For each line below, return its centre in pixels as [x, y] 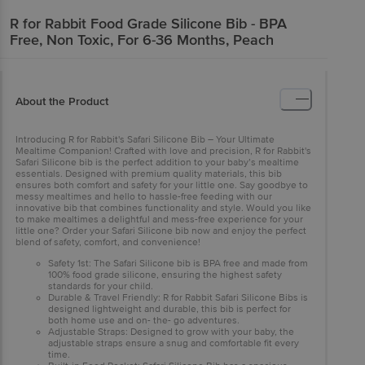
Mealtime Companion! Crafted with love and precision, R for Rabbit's [163, 151]
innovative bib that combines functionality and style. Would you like [163, 208]
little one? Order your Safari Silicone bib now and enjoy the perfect [161, 231]
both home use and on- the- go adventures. [144, 320]
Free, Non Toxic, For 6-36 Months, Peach [142, 40]
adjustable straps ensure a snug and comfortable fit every [174, 343]
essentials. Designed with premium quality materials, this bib [149, 174]
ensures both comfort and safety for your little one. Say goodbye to [162, 185]
